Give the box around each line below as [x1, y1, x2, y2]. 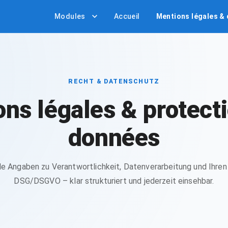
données [68, 123, 160, 152]
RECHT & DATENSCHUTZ [68, 78, 160, 85]
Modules [54, 12, 85, 20]
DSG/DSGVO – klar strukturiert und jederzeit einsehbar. [14, 176, 214, 186]
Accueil [113, 12, 140, 20]
